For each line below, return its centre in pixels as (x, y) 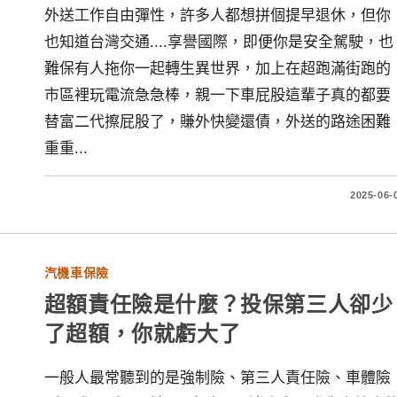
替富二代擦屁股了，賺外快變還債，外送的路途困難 (217, 122)
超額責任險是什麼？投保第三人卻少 (218, 304)
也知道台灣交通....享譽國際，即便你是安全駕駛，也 (218, 42)
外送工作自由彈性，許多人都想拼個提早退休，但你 (217, 16)
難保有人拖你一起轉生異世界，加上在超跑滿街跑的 (217, 69)
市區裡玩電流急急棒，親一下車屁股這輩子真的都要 (217, 95)
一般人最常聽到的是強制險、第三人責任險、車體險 (217, 378)
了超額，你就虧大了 (142, 333)
